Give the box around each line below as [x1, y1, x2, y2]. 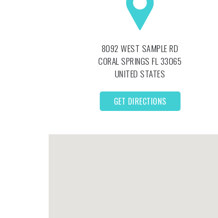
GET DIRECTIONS [113, 95, 166, 107]
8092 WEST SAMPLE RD [101, 42, 179, 54]
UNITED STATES [114, 67, 165, 80]
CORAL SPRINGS [98, 54, 152, 67]
